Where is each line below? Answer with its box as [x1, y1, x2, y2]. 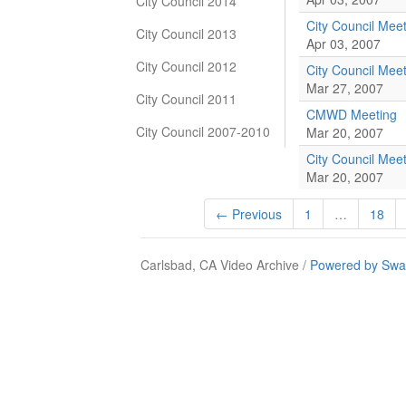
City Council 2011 [136, 90, 237, 108]
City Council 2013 [136, 24, 237, 43]
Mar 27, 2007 [306, 79, 383, 97]
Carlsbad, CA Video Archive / [140, 256, 310, 274]
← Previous [216, 205, 282, 223]
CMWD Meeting [306, 105, 397, 123]
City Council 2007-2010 [136, 122, 270, 140]
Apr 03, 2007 [306, 34, 381, 53]
